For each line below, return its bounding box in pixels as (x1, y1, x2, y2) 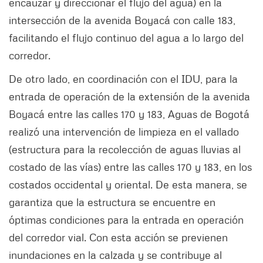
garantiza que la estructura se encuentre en (9, 195, 215, 208)
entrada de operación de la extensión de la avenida (9, 89, 250, 103)
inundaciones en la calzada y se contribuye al (9, 248, 222, 261)
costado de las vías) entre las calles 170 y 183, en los (9, 160, 252, 173)
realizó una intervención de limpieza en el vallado (9, 124, 239, 138)
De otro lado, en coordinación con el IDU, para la (9, 72, 238, 85)
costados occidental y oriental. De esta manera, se (9, 177, 247, 191)
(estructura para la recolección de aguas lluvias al (9, 142, 241, 156)
